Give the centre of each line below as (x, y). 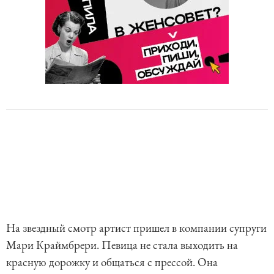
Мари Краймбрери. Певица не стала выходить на (122, 245)
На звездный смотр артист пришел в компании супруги (136, 228)
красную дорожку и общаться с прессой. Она (112, 262)
